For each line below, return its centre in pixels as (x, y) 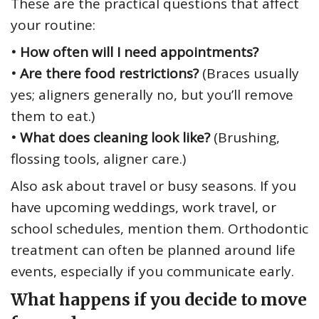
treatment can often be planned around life (153, 250)
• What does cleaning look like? (110, 138)
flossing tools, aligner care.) (98, 159)
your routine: (53, 25)
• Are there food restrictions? (105, 74)
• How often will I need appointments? (135, 52)
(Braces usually (249, 74)
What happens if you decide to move (159, 300)
